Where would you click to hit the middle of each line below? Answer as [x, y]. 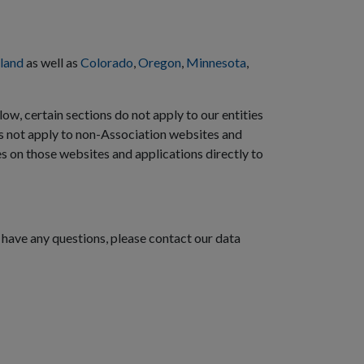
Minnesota [216, 62]
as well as [52, 62]
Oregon [160, 62]
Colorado [107, 62]
